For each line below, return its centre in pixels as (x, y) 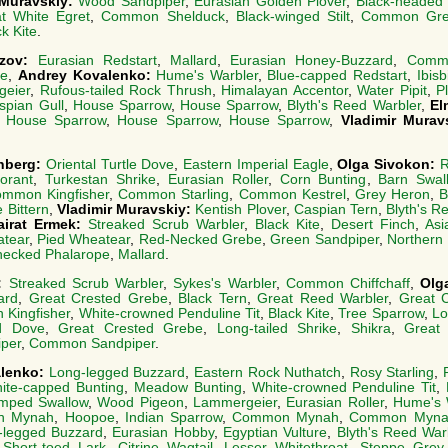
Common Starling (174, 194)
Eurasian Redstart (97, 61)
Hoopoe (89, 417)
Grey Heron (392, 194)
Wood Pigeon (140, 402)
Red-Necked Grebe (200, 239)
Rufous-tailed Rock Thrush (125, 91)
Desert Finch (373, 224)
